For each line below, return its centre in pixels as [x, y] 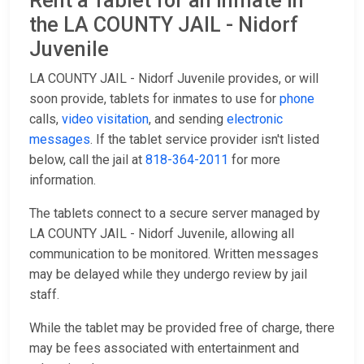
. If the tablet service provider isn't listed [205, 140]
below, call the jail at [87, 160]
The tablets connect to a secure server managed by [175, 214]
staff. [44, 295]
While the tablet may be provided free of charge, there [182, 328]
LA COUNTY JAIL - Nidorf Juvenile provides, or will [174, 79]
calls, [45, 119]
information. [63, 180]
